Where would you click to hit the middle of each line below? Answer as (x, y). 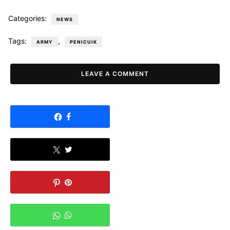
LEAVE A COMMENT (115, 73)
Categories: (28, 18)
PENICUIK (83, 42)
